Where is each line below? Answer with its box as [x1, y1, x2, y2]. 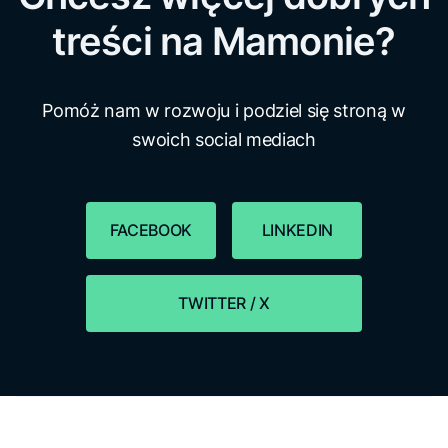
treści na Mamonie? [52, 18, 396, 65]
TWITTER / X [178, 293, 270, 314]
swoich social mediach [132, 129, 316, 151]
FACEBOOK [109, 220, 192, 241]
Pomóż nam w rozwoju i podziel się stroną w [42, 100, 406, 122]
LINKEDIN [261, 220, 333, 241]
